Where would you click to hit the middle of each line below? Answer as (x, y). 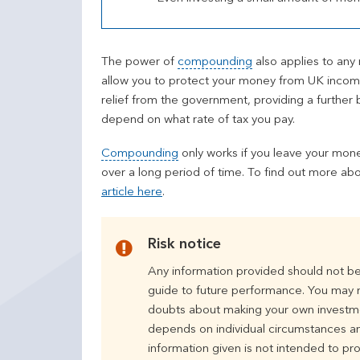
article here (132, 192)
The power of (139, 62)
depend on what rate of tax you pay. (198, 120)
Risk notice (184, 244)
